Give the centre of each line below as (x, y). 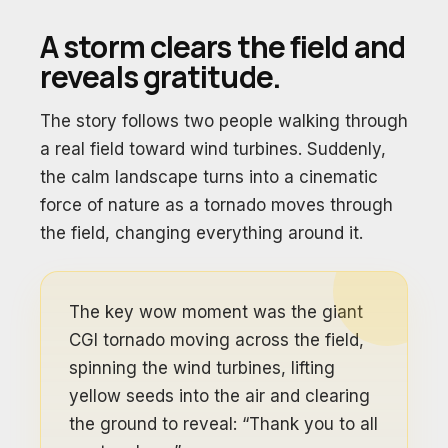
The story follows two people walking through (224, 121)
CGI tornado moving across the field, (216, 340)
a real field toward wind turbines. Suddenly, (213, 149)
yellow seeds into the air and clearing (219, 396)
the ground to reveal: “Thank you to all (223, 424)
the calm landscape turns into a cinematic (209, 177)
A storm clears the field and (222, 46)
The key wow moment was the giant (216, 312)
